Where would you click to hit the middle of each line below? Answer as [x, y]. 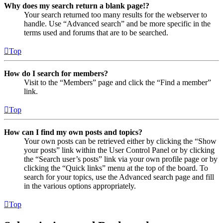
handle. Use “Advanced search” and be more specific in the [117, 24]
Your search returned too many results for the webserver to [115, 15]
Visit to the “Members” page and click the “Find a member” [117, 83]
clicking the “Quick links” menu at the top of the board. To [116, 168]
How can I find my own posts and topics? [73, 132]
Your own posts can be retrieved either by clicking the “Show [120, 141]
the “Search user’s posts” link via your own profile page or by [121, 159]
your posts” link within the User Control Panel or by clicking [119, 150]
